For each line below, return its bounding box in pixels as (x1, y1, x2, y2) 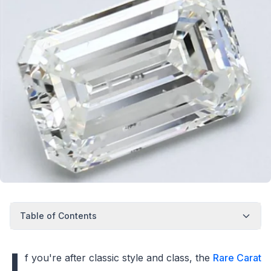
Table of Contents (20, 211, 97, 221)
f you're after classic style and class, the (25, 252, 213, 264)
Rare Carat (213, 252, 261, 264)
